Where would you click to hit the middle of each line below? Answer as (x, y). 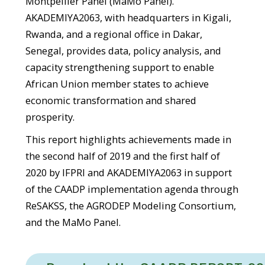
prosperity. (50, 117)
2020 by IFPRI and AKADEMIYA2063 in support (128, 172)
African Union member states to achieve (117, 83)
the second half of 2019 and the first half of (122, 156)
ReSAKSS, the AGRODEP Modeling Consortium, (130, 205)
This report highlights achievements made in (128, 139)
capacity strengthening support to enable (119, 67)
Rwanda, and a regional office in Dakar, (114, 34)
